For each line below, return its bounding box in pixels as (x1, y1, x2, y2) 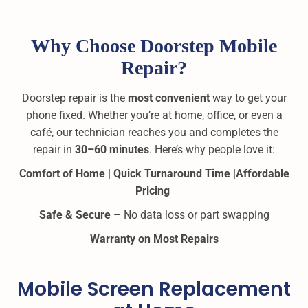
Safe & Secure (38, 208, 111, 222)
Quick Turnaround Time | (113, 167, 236, 181)
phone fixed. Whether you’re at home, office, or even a (25, 109, 283, 122)
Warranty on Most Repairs (89, 232, 219, 246)
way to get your (209, 91, 287, 105)
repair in (33, 143, 75, 157)
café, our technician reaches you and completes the (30, 126, 278, 140)
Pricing (135, 184, 173, 198)
